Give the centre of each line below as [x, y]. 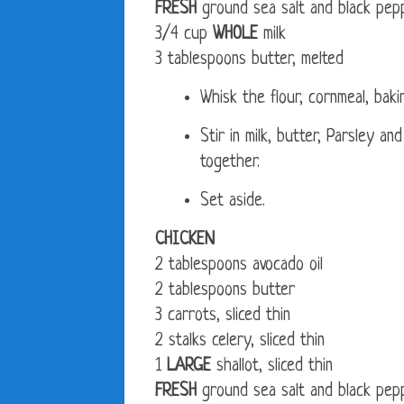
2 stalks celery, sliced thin [240, 342]
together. [230, 163]
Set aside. [233, 202]
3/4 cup [184, 35]
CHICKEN [185, 241]
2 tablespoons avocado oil [239, 266]
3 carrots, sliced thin [223, 317]
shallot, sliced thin [272, 367]
